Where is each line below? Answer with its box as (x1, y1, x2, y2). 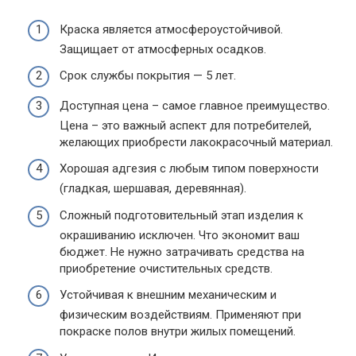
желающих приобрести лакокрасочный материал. (60, 134, 333, 149)
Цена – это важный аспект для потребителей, (60, 118, 311, 133)
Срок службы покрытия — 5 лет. (60, 68, 236, 83)
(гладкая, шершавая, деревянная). (60, 181, 246, 196)
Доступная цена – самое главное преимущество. (60, 98, 330, 113)
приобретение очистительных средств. (60, 261, 273, 276)
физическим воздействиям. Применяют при (60, 308, 301, 323)
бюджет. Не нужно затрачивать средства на (60, 244, 304, 259)
